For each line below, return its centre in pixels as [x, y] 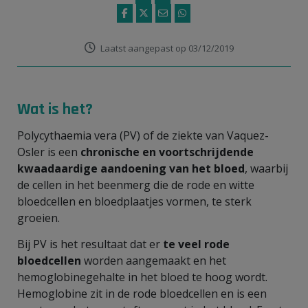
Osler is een [49, 152]
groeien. [40, 218]
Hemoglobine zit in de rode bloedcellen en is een [142, 293]
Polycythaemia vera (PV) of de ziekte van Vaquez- [143, 135]
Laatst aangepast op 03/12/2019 [167, 48]
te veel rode [196, 244]
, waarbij [266, 168]
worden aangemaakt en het [154, 260]
